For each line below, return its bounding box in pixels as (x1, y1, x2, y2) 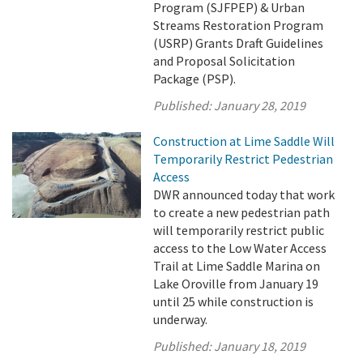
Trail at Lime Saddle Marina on (153, 258, 321, 274)
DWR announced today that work (153, 186, 335, 203)
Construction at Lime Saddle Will (153, 133, 335, 149)
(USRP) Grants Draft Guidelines (153, 35, 324, 51)
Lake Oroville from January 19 (153, 275, 319, 292)
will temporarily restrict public (153, 222, 325, 238)
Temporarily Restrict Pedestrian (153, 151, 334, 167)
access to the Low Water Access (153, 240, 327, 256)
